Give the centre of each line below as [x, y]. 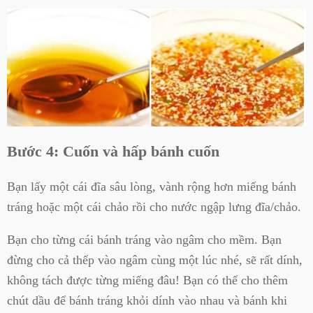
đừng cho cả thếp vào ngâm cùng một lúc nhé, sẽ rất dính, [155, 260]
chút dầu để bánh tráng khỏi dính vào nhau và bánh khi [147, 301]
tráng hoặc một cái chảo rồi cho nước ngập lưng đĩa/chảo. [154, 206]
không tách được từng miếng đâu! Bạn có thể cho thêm [147, 281]
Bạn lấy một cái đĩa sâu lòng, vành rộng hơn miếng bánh [152, 186]
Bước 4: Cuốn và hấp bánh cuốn [113, 152]
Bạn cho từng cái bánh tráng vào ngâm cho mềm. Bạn [144, 240]
